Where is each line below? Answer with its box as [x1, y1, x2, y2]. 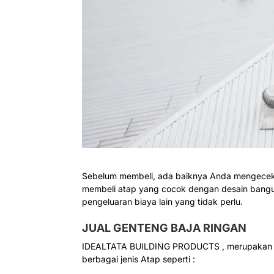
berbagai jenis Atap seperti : [82, 254, 196, 265]
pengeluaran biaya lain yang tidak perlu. [82, 196, 243, 207]
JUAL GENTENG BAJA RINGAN [82, 221, 247, 235]
